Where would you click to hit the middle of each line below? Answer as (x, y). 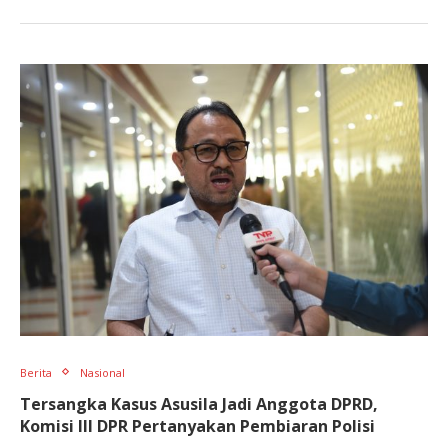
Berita (36, 372)
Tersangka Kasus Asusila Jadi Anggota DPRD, (199, 403)
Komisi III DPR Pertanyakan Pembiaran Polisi (197, 425)
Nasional (102, 372)
